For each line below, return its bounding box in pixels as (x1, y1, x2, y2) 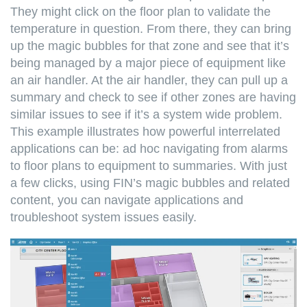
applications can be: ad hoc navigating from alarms (10, 142, 288, 156)
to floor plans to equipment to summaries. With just (10, 159, 287, 173)
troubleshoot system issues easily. (10, 210, 200, 225)
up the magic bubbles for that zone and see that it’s (10, 39, 289, 53)
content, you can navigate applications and (10, 193, 243, 208)
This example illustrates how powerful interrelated (10, 125, 280, 139)
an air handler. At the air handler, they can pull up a (10, 73, 288, 88)
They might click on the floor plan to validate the (10, 5, 271, 19)
